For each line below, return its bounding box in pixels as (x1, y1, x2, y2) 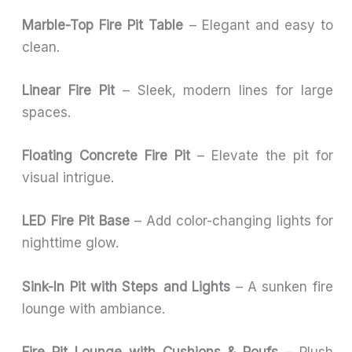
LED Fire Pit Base (22, 213, 130, 229)
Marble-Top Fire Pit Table (22, 16, 184, 33)
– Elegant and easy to (183, 16, 333, 33)
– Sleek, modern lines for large (114, 82, 333, 98)
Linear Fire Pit (22, 82, 115, 98)
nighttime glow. (22, 235, 119, 251)
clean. (22, 38, 60, 55)
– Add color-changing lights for (130, 213, 333, 229)
